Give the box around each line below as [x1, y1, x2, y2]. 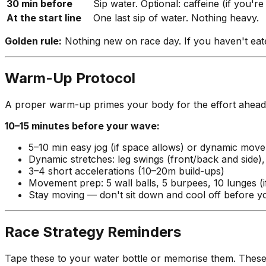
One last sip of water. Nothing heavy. [93, 12, 259, 24]
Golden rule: [5, 35, 62, 47]
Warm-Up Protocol [5, 69, 135, 87]
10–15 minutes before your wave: [5, 119, 160, 132]
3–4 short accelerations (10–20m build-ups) [28, 164, 224, 177]
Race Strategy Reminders [5, 223, 181, 240]
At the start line [7, 12, 81, 24]
